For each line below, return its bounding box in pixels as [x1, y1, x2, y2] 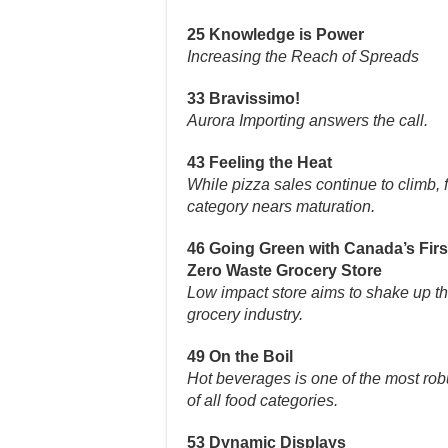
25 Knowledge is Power [187, 26, 364, 43]
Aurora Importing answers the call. [187, 112, 428, 129]
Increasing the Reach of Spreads [187, 48, 419, 65]
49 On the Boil [187, 348, 293, 365]
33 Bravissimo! [187, 90, 300, 107]
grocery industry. [187, 306, 303, 323]
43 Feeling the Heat [187, 154, 332, 171]
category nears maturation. [187, 198, 375, 215]
